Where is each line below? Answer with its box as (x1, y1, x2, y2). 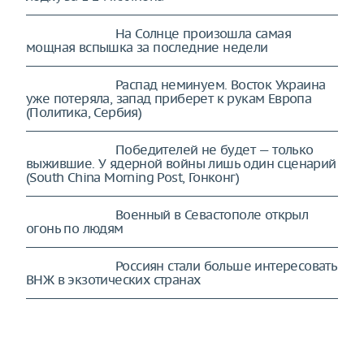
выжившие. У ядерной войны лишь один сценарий (26, 155, 336, 171)
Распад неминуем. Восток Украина (115, 76, 326, 93)
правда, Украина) (26, 336, 130, 353)
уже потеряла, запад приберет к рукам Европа (26, 90, 312, 106)
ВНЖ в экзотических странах (26, 271, 201, 288)
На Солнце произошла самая (115, 25, 291, 41)
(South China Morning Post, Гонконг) (26, 169, 239, 185)
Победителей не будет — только (115, 141, 314, 158)
